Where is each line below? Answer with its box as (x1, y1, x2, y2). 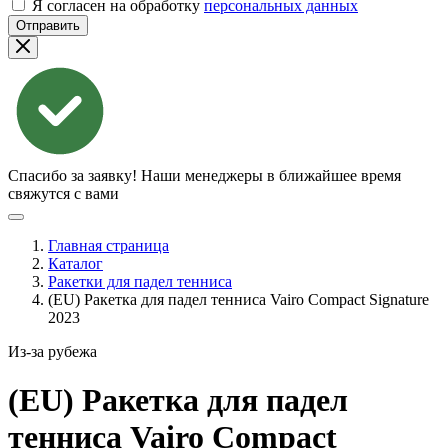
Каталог (48, 255, 103, 272)
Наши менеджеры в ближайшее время (141, 167, 401, 184)
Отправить (16, 18, 80, 33)
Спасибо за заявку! (8, 167, 137, 184)
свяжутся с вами (8, 185, 119, 202)
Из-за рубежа (8, 343, 97, 360)
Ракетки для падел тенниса (48, 273, 232, 290)
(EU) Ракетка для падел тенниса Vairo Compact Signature (48, 291, 429, 308)
